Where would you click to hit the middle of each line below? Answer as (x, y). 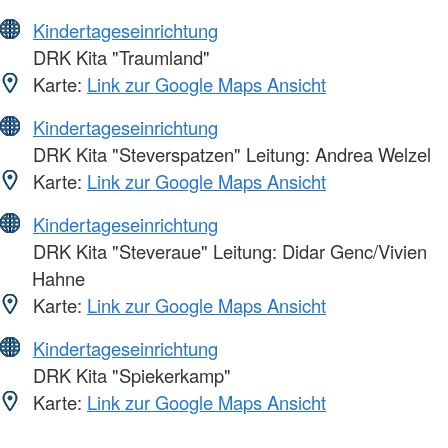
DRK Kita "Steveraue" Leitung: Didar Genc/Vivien (227, 251)
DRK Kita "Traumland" (119, 57)
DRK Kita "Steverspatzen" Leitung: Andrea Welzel (229, 154)
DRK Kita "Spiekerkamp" (129, 375)
